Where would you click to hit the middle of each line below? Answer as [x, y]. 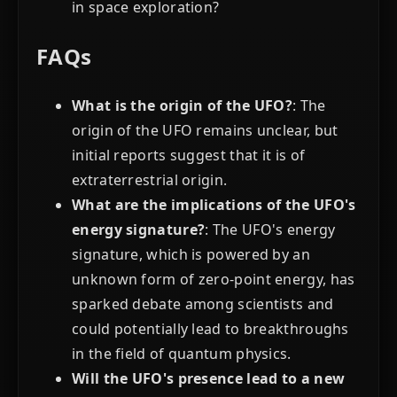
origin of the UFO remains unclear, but [205, 131]
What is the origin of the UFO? [182, 106]
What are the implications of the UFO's [214, 205]
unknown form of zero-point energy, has [214, 280]
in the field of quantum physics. [182, 354]
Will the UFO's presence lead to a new [209, 379]
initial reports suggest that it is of [189, 156]
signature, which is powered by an [191, 255]
